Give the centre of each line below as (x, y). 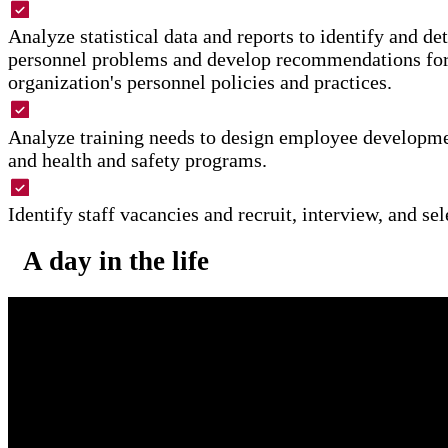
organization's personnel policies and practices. (200, 82)
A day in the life (116, 261)
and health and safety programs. (137, 159)
